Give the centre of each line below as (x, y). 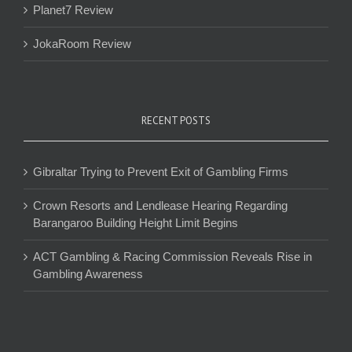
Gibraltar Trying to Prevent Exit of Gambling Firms (161, 171)
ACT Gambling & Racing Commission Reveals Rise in (172, 256)
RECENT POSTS (176, 120)
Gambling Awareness (88, 273)
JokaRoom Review (82, 43)
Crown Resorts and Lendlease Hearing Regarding (160, 205)
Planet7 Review (73, 9)
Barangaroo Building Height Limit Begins (136, 222)
